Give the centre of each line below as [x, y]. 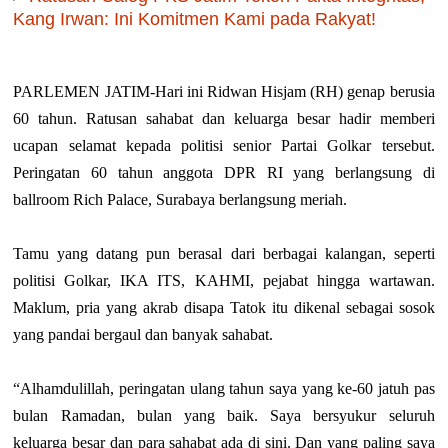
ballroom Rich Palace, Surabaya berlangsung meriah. [180, 200]
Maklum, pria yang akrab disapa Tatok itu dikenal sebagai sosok [224, 308]
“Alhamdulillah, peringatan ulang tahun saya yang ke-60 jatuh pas [224, 389]
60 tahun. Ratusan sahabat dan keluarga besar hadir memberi [224, 119]
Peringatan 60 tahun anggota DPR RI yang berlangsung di [224, 173]
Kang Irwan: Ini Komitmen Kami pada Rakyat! [195, 19]
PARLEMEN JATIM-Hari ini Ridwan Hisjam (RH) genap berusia [224, 92]
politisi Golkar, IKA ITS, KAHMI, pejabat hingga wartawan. [224, 281]
